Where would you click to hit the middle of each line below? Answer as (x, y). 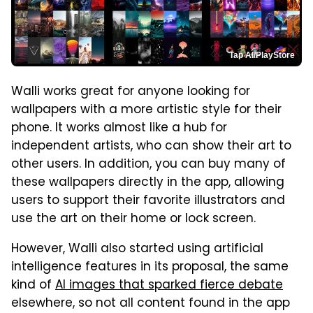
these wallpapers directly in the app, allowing (148, 183)
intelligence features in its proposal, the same (150, 267)
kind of (33, 285)
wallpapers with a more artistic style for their (146, 110)
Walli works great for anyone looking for (131, 92)
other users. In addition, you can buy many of (148, 165)
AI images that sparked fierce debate (169, 285)
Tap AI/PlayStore (262, 55)
